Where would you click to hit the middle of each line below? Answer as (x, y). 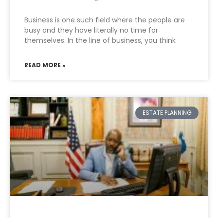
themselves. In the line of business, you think (100, 40)
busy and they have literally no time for (91, 30)
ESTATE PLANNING (167, 113)
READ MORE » (45, 65)
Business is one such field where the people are (105, 20)
